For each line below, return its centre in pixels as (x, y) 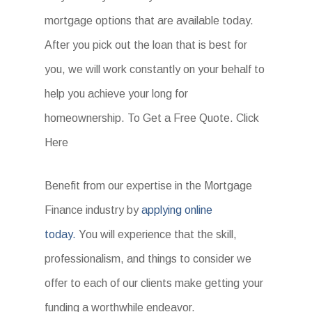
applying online (177, 210)
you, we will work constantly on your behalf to (155, 69)
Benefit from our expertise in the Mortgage (149, 185)
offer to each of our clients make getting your (154, 283)
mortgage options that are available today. (149, 20)
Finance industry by (93, 210)
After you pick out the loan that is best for (146, 45)
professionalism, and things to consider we (148, 258)
